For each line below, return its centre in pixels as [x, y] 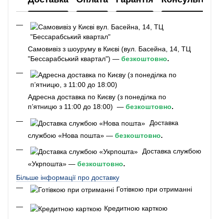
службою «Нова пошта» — [71, 135]
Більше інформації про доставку [68, 178]
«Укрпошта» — [53, 164]
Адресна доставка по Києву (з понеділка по [97, 97]
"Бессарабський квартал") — [75, 58]
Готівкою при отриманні [154, 189]
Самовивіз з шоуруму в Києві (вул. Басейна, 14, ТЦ [109, 49]
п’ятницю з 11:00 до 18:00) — [77, 107]
